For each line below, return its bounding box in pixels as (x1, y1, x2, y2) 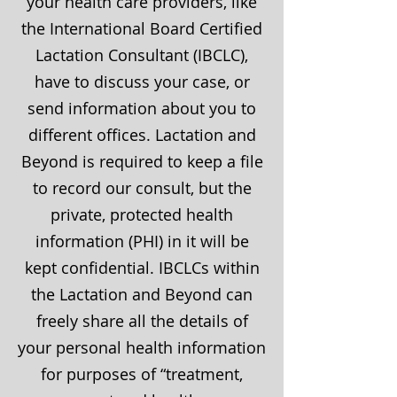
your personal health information (18, 337, 266, 358)
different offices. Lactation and (27, 124, 256, 145)
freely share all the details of (35, 310, 248, 331)
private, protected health (51, 204, 233, 225)
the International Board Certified (21, 18, 262, 39)
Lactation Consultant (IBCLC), (35, 44, 248, 66)
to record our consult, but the (32, 177, 252, 198)
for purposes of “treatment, (41, 363, 243, 385)
